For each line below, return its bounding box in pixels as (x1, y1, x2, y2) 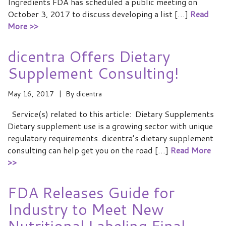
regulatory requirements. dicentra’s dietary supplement (8, 132, 213, 144)
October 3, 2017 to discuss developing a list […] (8, 8, 190, 20)
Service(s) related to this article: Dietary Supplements (8, 108, 214, 120)
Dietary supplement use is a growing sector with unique (8, 120, 213, 132)
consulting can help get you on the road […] (8, 144, 171, 156)
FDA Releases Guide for (8, 182, 175, 203)
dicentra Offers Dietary (8, 45, 171, 67)
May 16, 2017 (8, 89, 54, 99)
